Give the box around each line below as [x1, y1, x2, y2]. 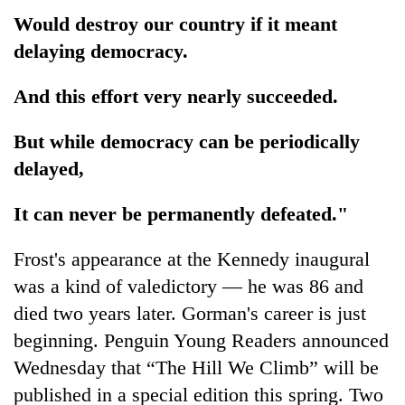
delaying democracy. [14, 39, 188, 62]
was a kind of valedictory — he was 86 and [14, 274, 363, 297]
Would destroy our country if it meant [14, 12, 337, 35]
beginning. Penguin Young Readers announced [14, 328, 389, 352]
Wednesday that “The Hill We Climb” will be [14, 355, 379, 379]
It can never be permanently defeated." [14, 202, 348, 225]
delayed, [14, 156, 84, 180]
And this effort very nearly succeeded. [14, 84, 338, 108]
